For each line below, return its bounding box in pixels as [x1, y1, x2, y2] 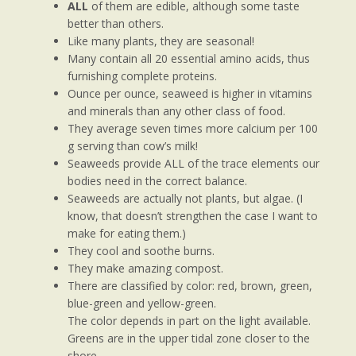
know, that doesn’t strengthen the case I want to [68, 208, 318, 224]
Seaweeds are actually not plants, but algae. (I [68, 191, 303, 207]
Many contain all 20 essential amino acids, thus [68, 51, 310, 67]
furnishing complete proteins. [68, 68, 217, 84]
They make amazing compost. [68, 261, 223, 277]
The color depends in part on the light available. [68, 313, 311, 329]
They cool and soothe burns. [68, 243, 215, 259]
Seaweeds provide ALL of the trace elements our [68, 156, 319, 172]
